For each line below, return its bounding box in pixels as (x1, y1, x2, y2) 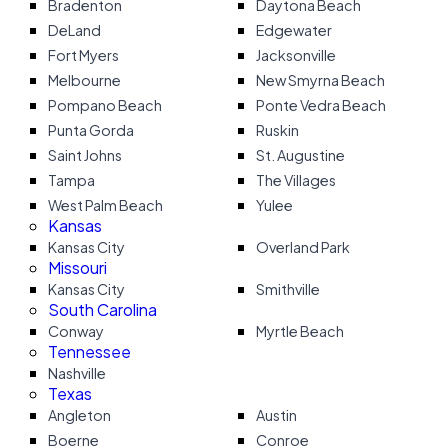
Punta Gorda (48, 121, 134, 139)
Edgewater (256, 21, 332, 39)
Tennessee (48, 341, 131, 362)
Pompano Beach (48, 96, 162, 114)
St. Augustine (256, 146, 345, 164)
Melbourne (48, 71, 121, 89)
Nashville (48, 364, 106, 382)
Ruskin (256, 121, 299, 139)
